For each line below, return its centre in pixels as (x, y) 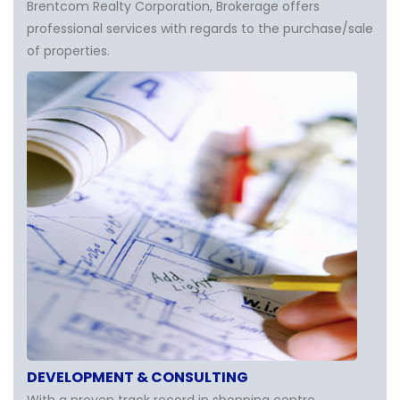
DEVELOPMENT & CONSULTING (137, 377)
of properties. (68, 51)
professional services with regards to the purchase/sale (200, 29)
